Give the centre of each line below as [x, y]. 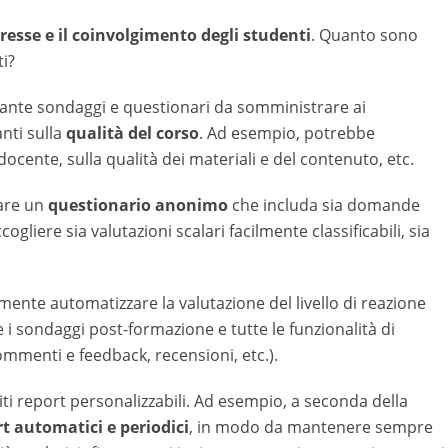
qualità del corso [132, 133]
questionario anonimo [140, 205]
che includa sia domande [326, 205]
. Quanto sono [364, 35]
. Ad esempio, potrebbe [287, 133]
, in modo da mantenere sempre [311, 427]
